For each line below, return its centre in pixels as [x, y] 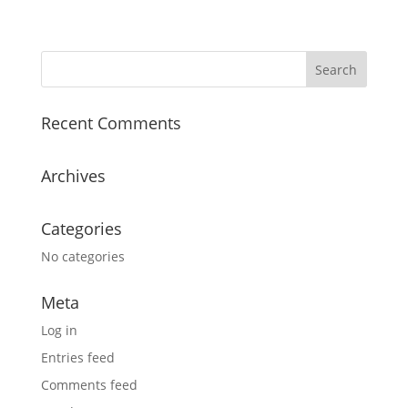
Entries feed [77, 357]
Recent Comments [111, 123]
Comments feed [89, 385]
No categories [82, 256]
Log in [59, 330]
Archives [73, 176]
